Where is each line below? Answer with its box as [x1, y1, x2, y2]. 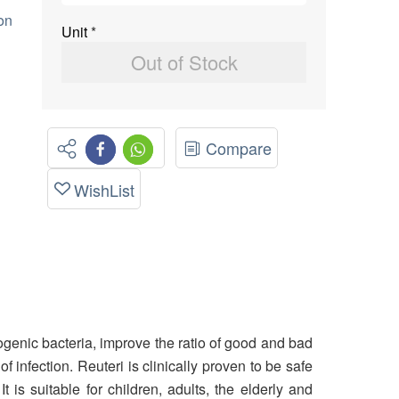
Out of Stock [130, 48, 238, 76]
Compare [206, 135, 273, 159]
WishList [74, 177, 135, 201]
